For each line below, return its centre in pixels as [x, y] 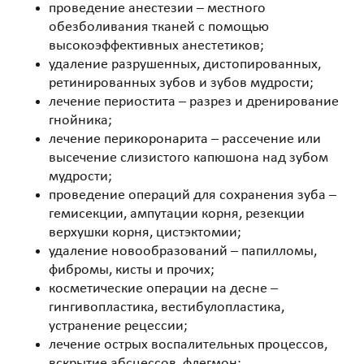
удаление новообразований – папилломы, [183, 251]
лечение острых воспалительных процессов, [188, 345]
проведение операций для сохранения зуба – [193, 195]
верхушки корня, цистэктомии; [145, 233]
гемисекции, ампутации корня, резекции [177, 214]
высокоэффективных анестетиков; [156, 46]
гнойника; [80, 121]
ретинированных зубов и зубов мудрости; [181, 83]
